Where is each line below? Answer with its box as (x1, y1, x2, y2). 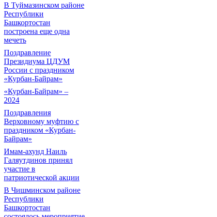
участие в (4, 165, 35, 173)
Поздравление (4, 48, 51, 57)
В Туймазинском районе (4, 1, 84, 9)
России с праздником (4, 66, 74, 74)
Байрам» (4, 135, 32, 143)
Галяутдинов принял (4, 156, 73, 164)
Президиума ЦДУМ (4, 57, 70, 65)
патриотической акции (4, 173, 79, 182)
